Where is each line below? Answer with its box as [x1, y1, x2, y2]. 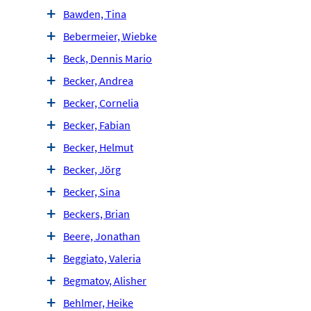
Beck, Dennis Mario [63, 51, 152, 66]
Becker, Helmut [63, 140, 133, 155]
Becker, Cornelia [63, 96, 139, 110]
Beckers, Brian [63, 207, 130, 221]
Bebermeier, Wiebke [63, 29, 157, 44]
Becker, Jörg [63, 162, 121, 177]
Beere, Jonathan [63, 229, 140, 244]
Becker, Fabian [63, 118, 131, 133]
